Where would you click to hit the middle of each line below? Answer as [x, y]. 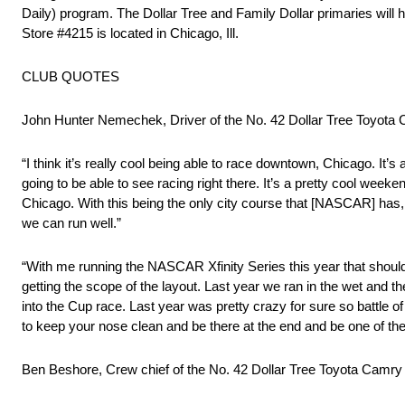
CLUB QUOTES [71, 77]
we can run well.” [71, 223]
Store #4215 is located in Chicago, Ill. [130, 33]
